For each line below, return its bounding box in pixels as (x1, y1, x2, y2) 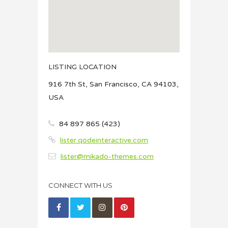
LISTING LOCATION (48, 63, 117, 71)
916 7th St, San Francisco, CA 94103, (48, 80, 179, 89)
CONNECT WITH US (48, 181, 112, 190)
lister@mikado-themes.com (61, 152, 154, 161)
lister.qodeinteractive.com (60, 136, 148, 145)
